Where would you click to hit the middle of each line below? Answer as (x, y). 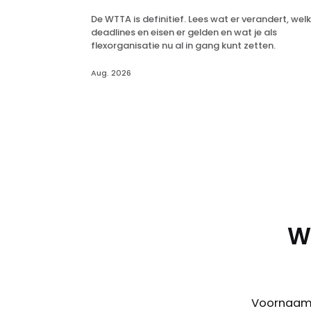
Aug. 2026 (111, 73)
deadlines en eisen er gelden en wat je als (184, 32)
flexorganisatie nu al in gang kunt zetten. (183, 45)
